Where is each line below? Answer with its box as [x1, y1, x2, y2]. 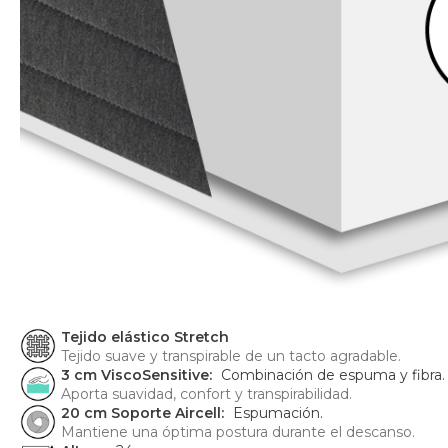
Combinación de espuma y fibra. [221, 366, 445, 385]
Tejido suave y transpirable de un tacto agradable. [61, 347, 401, 366]
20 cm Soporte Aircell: [61, 404, 228, 423]
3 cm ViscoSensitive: [61, 366, 216, 385]
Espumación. [233, 404, 323, 423]
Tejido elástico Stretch [61, 328, 229, 347]
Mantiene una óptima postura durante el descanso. [61, 423, 415, 442]
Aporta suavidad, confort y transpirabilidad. [61, 385, 352, 404]
